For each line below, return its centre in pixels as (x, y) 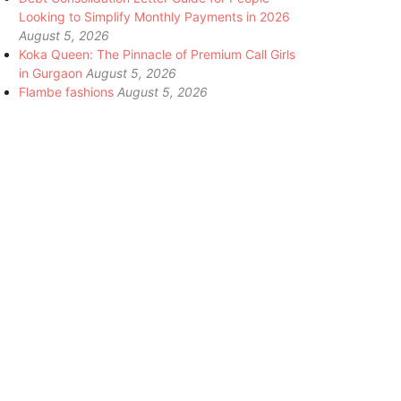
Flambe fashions (66, 91)
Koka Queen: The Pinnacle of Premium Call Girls (157, 54)
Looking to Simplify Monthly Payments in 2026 (154, 16)
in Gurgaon (51, 73)
